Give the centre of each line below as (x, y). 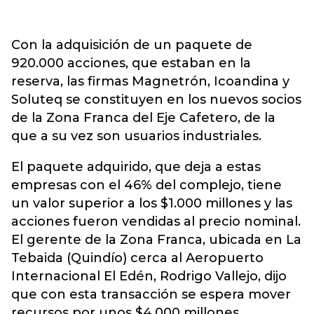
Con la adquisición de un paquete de (132, 45)
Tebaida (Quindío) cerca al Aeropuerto (137, 258)
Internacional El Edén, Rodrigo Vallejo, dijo (149, 276)
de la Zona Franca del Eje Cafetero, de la (143, 118)
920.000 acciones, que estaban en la (131, 63)
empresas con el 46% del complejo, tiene (146, 185)
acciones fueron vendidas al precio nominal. (156, 221)
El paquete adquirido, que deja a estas (136, 167)
